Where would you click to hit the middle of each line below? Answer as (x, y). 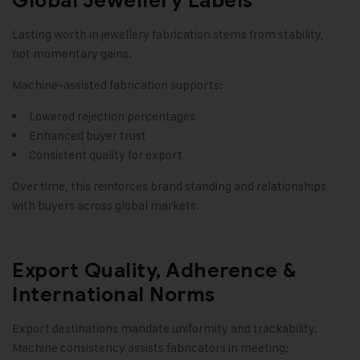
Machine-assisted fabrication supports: (117, 85)
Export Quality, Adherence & (155, 271)
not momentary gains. (72, 54)
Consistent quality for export (106, 155)
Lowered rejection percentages (112, 117)
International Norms (114, 295)
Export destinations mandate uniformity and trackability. (165, 329)
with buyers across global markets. (106, 206)
